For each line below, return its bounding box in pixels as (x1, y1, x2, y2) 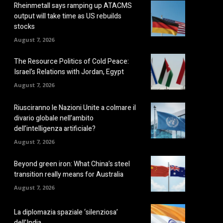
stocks (14, 21, 35, 32)
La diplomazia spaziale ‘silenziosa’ (14, 207, 118, 218)
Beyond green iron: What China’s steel (14, 158, 130, 169)
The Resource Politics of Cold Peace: (14, 56, 129, 67)
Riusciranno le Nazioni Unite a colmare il (14, 102, 136, 113)
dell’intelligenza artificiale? (14, 123, 96, 134)
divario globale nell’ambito (14, 112, 94, 123)
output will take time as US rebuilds (14, 10, 121, 21)
